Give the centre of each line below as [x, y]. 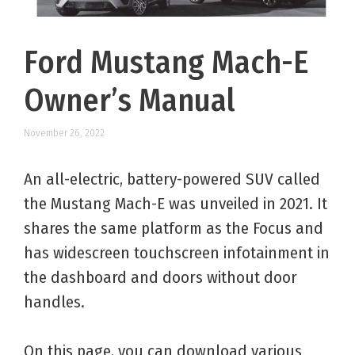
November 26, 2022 [64, 132]
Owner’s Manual [130, 101]
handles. [54, 302]
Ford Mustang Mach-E [166, 63]
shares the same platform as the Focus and [174, 228]
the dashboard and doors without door [160, 277]
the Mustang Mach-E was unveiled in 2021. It [176, 203]
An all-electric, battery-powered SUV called [172, 179]
